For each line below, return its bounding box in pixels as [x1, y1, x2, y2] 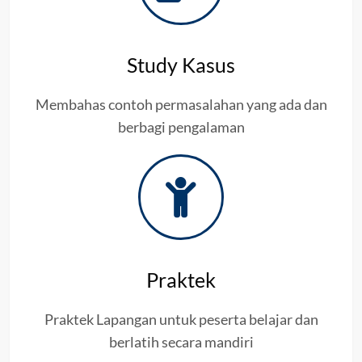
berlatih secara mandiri [108, 332, 254, 351]
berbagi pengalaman [117, 117, 245, 136]
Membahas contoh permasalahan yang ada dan [35, 95, 327, 113]
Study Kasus [127, 52, 235, 77]
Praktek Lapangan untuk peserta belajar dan [44, 309, 318, 328]
